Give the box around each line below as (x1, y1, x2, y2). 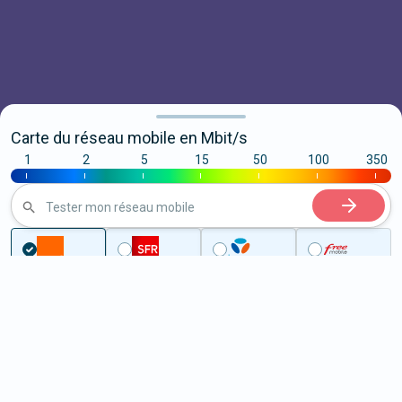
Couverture (45, 319, 109, 334)
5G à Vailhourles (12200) (11, 363, 292, 392)
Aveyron (130, 319, 178, 334)
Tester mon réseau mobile (46, 199, 195, 214)
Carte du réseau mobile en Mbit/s (11, 128, 248, 147)
